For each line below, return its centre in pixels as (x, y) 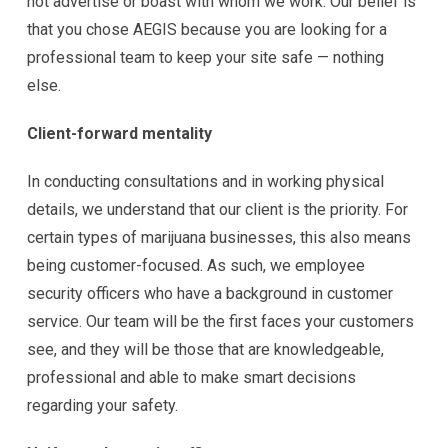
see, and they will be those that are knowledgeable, (205, 349)
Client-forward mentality (119, 133)
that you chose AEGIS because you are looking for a (207, 29)
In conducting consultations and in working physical (205, 181)
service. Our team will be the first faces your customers (220, 321)
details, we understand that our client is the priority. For (217, 209)
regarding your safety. (102, 405)
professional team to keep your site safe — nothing (205, 57)
